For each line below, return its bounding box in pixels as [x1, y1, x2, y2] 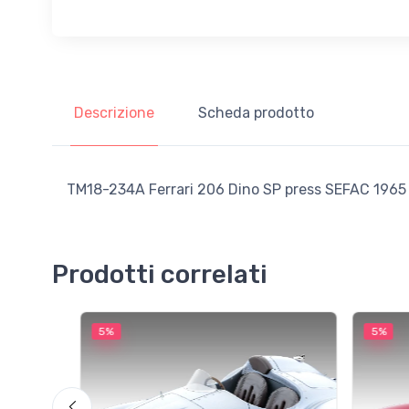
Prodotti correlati [52, 258, 267, 289]
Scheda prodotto [198, 103, 314, 121]
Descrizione [74, 103, 154, 121]
